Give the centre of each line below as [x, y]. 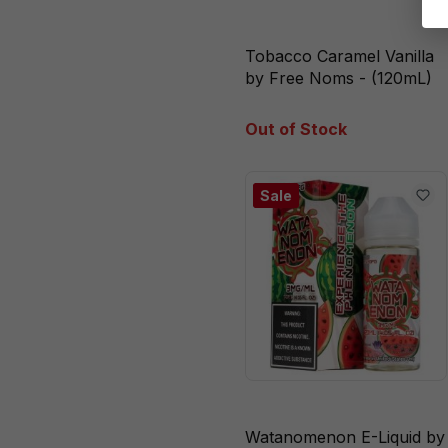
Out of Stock [296, 128]
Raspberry [112, 85]
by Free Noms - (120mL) [339, 77]
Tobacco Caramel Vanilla [340, 55]
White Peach [120, 57]
